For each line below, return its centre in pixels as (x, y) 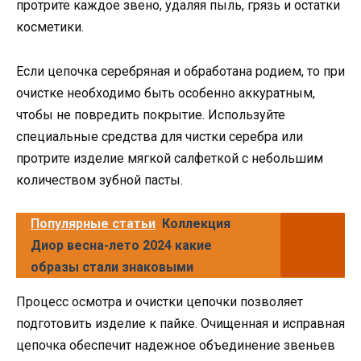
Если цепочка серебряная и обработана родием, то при (180, 71)
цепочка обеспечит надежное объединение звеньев (176, 345)
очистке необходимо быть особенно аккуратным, (166, 93)
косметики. (50, 27)
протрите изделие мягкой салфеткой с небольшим (170, 158)
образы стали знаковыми (112, 267)
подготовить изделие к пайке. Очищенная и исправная (180, 323)
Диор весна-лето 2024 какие (121, 245)
